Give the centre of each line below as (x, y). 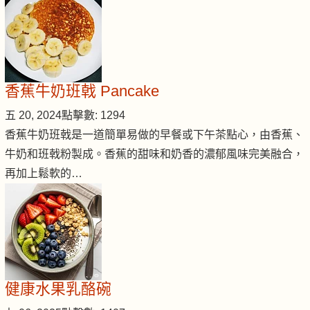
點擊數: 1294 (93, 116)
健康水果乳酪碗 (58, 289)
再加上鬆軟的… (44, 174)
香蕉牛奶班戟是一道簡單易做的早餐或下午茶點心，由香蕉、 (154, 135)
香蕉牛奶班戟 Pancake (82, 91)
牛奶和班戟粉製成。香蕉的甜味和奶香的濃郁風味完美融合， (154, 154)
